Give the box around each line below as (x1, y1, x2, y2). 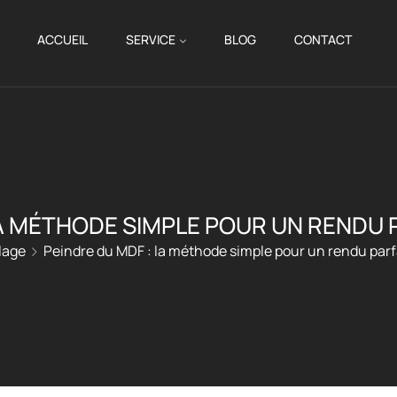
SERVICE (126, 31, 176, 48)
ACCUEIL (37, 31, 89, 48)
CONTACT (294, 31, 353, 48)
